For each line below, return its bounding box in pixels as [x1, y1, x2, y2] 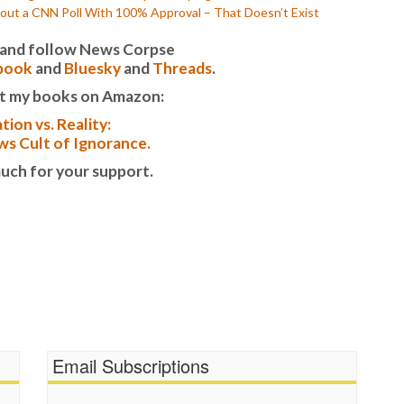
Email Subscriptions [52, 352, 210, 379]
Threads [151, 58, 212, 78]
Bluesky [63, 58, 121, 78]
